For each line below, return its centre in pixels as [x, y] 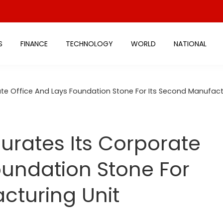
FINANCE [34, 44]
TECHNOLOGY [89, 44]
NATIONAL [190, 44]
